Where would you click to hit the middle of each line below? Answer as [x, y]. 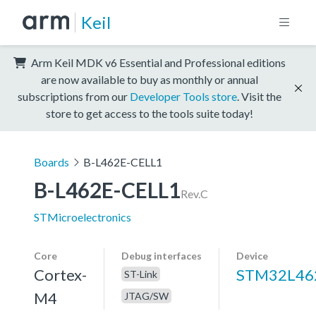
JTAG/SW [146, 296]
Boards [51, 162]
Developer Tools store [183, 96]
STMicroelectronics [83, 217]
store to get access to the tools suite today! [150, 113]
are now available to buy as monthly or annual [150, 79]
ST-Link [141, 274]
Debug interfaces [162, 255]
